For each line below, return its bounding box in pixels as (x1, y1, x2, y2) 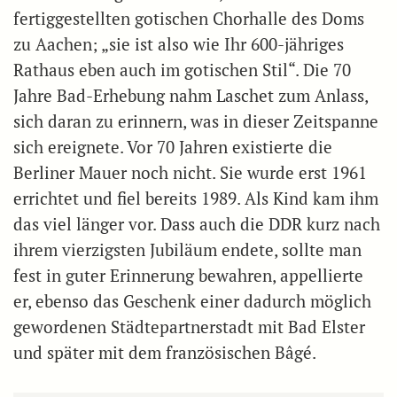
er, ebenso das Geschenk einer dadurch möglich (13, 291, 371, 312)
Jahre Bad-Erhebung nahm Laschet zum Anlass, (13, 85, 368, 106)
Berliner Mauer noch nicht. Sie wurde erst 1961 (13, 162, 367, 183)
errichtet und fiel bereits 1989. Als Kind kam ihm (13, 188, 378, 209)
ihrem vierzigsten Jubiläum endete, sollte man (13, 239, 362, 261)
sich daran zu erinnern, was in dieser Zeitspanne (13, 111, 378, 132)
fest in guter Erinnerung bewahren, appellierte (13, 265, 363, 286)
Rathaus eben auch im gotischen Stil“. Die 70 (13, 59, 351, 81)
